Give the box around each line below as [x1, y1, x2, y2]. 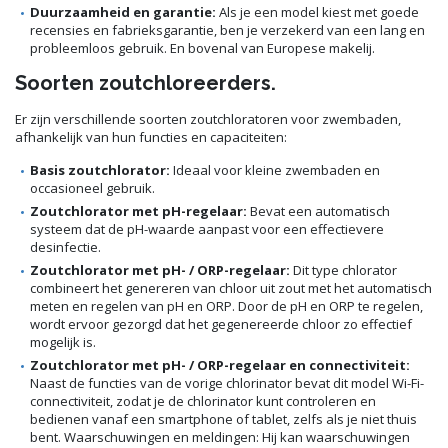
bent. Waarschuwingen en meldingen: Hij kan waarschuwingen [30, 427, 410, 446]
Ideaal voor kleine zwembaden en [170, 160, 380, 179]
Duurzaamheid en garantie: [30, 2, 216, 21]
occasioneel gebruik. [30, 178, 155, 197]
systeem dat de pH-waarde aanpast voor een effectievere [30, 219, 384, 238]
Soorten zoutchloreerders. [15, 70, 276, 95]
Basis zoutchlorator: [30, 160, 170, 179]
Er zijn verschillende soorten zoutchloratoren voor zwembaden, [15, 109, 401, 128]
